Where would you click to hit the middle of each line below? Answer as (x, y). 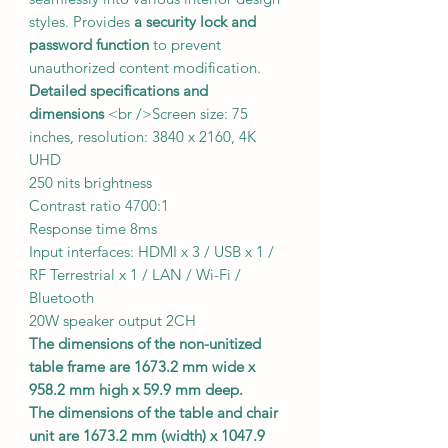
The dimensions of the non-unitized (145, 343)
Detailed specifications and (118, 90)
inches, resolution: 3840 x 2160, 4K (142, 136)
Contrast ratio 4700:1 (99, 205)
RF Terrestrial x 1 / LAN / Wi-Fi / (135, 274)
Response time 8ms (93, 228)
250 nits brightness (90, 182)
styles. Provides (81, 21)
